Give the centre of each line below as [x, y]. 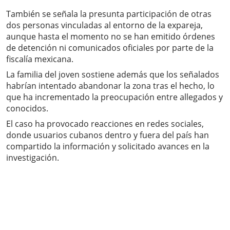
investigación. [33, 158]
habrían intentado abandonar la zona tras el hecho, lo [110, 86]
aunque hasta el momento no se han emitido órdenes [111, 37]
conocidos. [27, 109]
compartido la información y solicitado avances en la [108, 147]
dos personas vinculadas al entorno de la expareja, [104, 25]
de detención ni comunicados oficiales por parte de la [110, 48]
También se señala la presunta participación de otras [109, 14]
